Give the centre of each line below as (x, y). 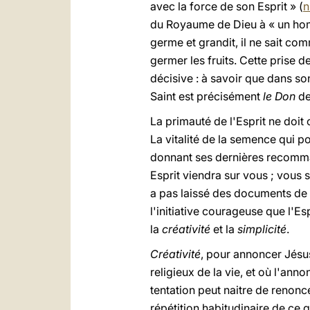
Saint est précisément (207, 96)
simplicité (262, 229)
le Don (279, 96)
